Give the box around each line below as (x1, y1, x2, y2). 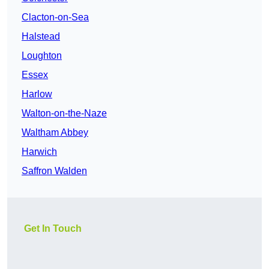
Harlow (22, 89, 52, 100)
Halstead (22, 31, 60, 42)
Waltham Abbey (22, 127, 88, 138)
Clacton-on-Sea (22, 12, 89, 23)
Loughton (22, 50, 62, 61)
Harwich (22, 147, 57, 157)
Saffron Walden (22, 166, 87, 177)
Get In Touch (24, 223, 82, 234)
